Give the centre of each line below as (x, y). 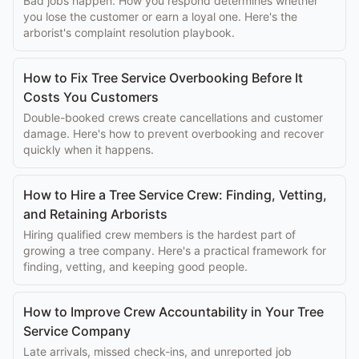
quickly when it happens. (89, 149)
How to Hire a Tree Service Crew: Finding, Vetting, (175, 195)
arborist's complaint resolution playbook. (129, 32)
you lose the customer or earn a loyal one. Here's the (160, 16)
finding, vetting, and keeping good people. (135, 266)
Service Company (77, 331)
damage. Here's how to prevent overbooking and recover (173, 133)
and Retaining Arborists (95, 214)
